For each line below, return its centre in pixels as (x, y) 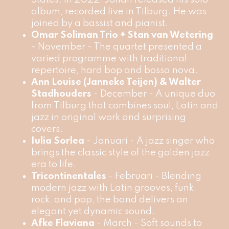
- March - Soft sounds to (148, 223)
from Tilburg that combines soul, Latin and (124, 106)
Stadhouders (62, 94)
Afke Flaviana (63, 223)
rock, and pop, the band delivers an (109, 200)
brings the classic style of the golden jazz (120, 153)
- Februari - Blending (154, 176)
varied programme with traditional (109, 59)
